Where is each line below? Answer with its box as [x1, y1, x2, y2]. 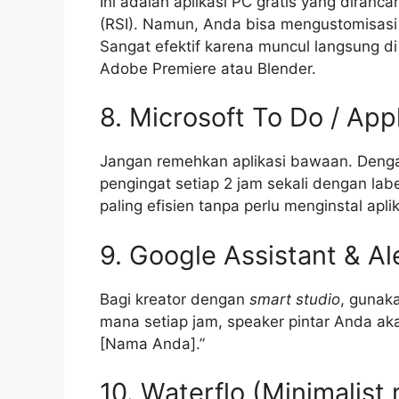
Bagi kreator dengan [100, 289, 249, 308]
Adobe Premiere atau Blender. [100, 59, 316, 77]
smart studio [249, 289, 340, 308]
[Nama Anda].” [100, 334, 205, 353]
